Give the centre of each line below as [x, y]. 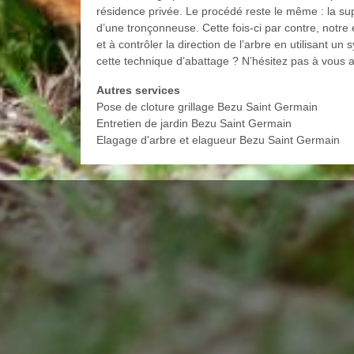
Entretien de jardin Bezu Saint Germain [194, 124]
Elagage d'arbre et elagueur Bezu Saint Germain [218, 140]
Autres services [138, 90]
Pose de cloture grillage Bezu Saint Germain [207, 107]
